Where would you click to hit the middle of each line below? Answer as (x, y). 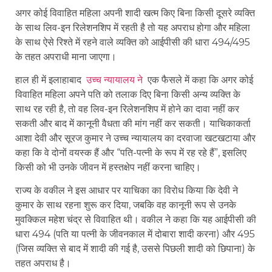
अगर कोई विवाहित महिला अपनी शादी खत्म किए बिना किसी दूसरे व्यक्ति (135, 13)
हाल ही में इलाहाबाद (51, 80)
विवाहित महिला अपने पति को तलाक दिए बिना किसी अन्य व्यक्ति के (128, 95)
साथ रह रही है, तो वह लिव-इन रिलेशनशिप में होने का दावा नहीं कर (127, 109)
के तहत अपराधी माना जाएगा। (66, 56)
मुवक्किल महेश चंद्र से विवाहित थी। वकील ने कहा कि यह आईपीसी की (136, 220)
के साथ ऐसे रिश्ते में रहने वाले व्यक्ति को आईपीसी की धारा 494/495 (133, 42)
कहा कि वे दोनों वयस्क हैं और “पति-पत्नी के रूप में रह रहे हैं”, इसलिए (131, 153)
